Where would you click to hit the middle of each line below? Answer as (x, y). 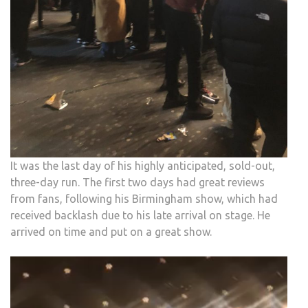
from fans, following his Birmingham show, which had (144, 198)
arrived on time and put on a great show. (111, 231)
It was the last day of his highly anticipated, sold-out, (143, 165)
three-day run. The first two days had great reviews (137, 182)
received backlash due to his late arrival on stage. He (140, 215)
